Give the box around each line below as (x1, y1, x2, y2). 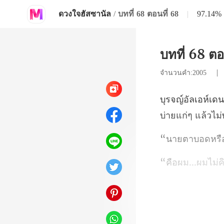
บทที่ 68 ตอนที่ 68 (118, 9, 178, 18)
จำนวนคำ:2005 (160, 69, 209, 76)
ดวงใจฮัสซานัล (58, 9, 111, 18)
